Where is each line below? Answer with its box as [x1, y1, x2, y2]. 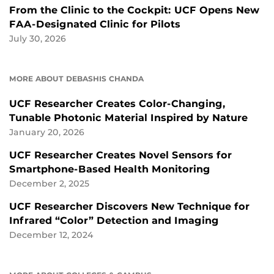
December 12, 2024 [9, 229, 94, 240]
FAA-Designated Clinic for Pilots [9, 18, 180, 30]
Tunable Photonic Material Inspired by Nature [9, 111, 248, 124]
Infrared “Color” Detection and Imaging [9, 214, 219, 226]
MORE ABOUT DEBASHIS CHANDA [9, 73, 144, 83]
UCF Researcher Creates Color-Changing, [9, 97, 226, 109]
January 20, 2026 [9, 127, 84, 137]
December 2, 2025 [9, 178, 89, 188]
